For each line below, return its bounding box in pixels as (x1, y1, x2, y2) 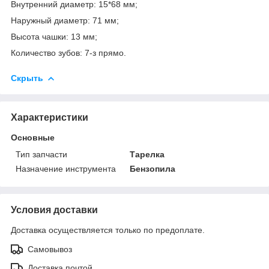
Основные (11, 132, 55, 142)
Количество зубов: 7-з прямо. (11, 47, 126, 58)
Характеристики (11, 112, 88, 122)
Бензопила (130, 163, 176, 174)
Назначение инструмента (16, 163, 116, 174)
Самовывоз (28, 244, 72, 254)
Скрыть (11, 73, 43, 83)
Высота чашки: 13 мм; (11, 31, 97, 41)
